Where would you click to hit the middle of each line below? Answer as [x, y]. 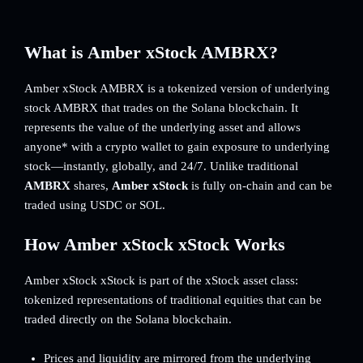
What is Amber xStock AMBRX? [151, 52]
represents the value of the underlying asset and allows [162, 127]
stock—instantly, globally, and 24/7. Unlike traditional [161, 166]
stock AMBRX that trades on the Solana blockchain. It [161, 108]
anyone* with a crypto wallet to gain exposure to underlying [177, 147]
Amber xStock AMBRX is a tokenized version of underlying [177, 88]
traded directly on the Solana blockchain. [128, 319]
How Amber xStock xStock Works [155, 244]
